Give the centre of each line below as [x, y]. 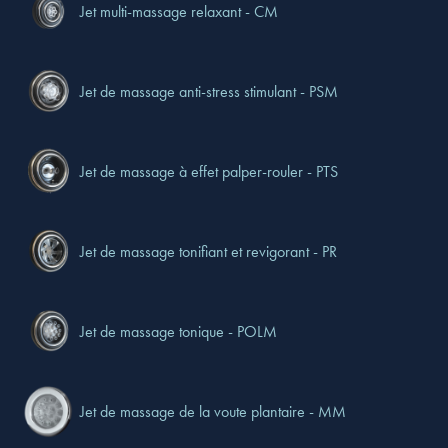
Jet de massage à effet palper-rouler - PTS [209, 171]
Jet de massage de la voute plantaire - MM [213, 411]
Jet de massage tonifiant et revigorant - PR [208, 251]
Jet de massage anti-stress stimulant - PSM [209, 91]
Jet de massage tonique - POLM [178, 331]
